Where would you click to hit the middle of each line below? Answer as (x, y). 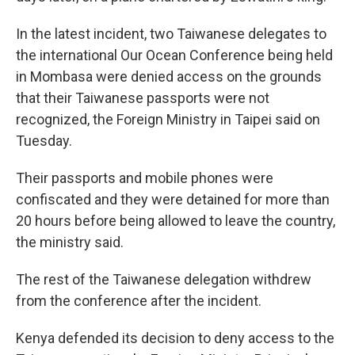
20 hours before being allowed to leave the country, (176, 221)
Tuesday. (44, 141)
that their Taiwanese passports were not (143, 98)
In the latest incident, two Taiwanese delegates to (171, 34)
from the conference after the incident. (139, 301)
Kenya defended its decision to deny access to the (175, 338)
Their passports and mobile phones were (145, 178)
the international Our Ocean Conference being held (174, 55)
